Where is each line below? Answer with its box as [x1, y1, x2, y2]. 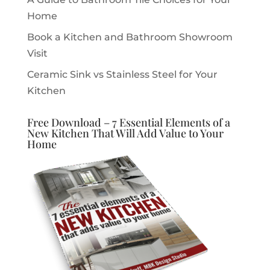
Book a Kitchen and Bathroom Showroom [27, 31, 233, 43]
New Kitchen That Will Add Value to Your [27, 126, 224, 141]
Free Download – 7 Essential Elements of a [27, 115, 230, 130]
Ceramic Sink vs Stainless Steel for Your [27, 69, 218, 81]
